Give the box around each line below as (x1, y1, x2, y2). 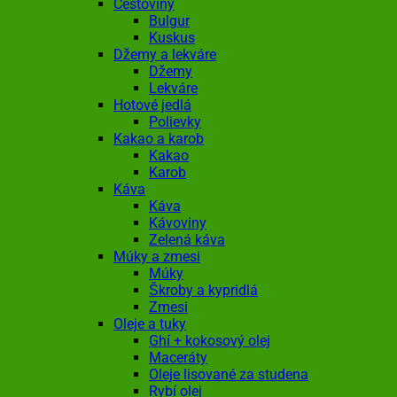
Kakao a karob (113, 130, 204, 148)
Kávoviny (149, 214, 206, 232)
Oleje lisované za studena (149, 366, 308, 384)
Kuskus (149, 29, 195, 47)
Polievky (149, 113, 201, 131)
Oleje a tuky (113, 315, 186, 333)
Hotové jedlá (113, 97, 191, 114)
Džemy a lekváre (113, 46, 216, 64)
